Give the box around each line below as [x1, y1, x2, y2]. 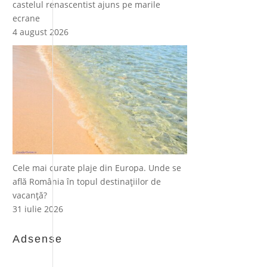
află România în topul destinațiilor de [13, 175, 162, 187]
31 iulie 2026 [13, 203, 64, 215]
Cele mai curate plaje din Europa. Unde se [13, 162, 182, 173]
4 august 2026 [13, 26, 69, 38]
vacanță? [13, 189, 48, 201]
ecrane [13, 13, 41, 24]
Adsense [13, 232, 63, 245]
